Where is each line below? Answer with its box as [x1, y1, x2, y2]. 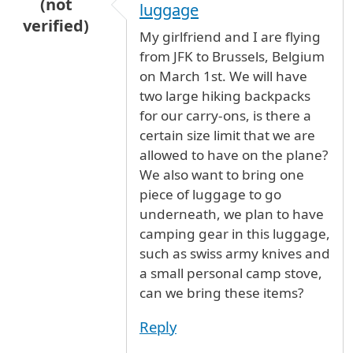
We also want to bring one [139, 165, 304, 184]
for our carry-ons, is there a [139, 106, 311, 124]
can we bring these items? [139, 283, 303, 302]
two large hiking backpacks [139, 86, 310, 105]
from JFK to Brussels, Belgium [139, 46, 325, 65]
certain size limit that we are [139, 125, 315, 144]
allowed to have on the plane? [139, 145, 328, 164]
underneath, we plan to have [139, 204, 324, 223]
